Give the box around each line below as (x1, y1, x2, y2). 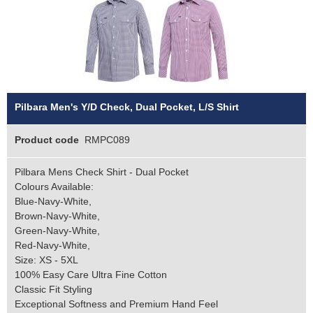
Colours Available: (14, 181, 94, 193)
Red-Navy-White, (14, 240, 90, 252)
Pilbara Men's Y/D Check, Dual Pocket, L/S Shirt (14, 101, 239, 113)
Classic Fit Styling (14, 284, 92, 296)
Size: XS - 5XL (14, 254, 78, 266)
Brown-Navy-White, (14, 210, 100, 222)
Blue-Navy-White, (14, 196, 92, 208)
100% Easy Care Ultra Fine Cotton (14, 269, 167, 281)
